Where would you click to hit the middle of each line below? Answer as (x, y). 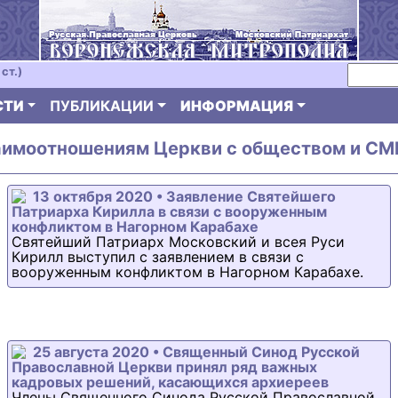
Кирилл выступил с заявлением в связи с (158, 257)
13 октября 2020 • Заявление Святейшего (184, 196)
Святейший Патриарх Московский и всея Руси (178, 242)
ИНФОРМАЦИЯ (237, 106)
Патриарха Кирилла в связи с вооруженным (169, 211)
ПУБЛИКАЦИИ (102, 106)
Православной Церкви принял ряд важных (164, 367)
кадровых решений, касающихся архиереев (170, 382)
